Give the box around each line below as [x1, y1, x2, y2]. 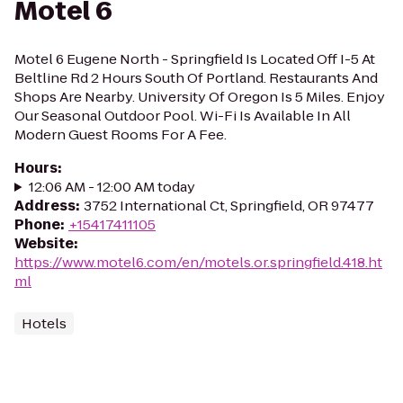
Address [14, 196, 76, 215]
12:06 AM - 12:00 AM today [28, 177, 195, 196]
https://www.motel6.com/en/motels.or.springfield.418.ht [14, 253, 382, 272]
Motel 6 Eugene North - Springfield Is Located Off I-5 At [14, 49, 375, 68]
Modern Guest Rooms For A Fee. [14, 125, 227, 144]
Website [14, 234, 74, 253]
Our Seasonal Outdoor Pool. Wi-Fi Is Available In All [14, 106, 351, 125]
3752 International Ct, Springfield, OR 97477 [84, 196, 374, 215]
